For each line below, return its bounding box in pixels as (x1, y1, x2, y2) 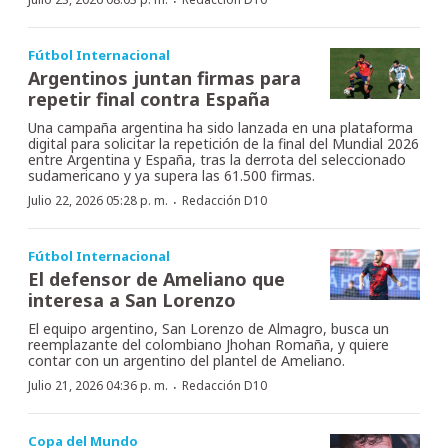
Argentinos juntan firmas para (28, 66, 301, 91)
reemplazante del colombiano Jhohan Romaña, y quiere (28, 335, 389, 355)
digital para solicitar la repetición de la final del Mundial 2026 (28, 134, 419, 154)
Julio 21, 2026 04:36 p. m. (28, 377, 168, 395)
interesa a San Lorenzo (28, 288, 236, 313)
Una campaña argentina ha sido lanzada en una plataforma (28, 118, 413, 138)
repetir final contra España (28, 87, 270, 112)
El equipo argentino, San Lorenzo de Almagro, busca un (28, 319, 389, 339)
